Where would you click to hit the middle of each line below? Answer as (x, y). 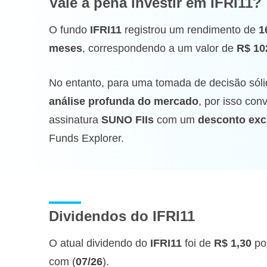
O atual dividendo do (100, 243)
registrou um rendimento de (190, 30)
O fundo (69, 30)
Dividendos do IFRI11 (122, 216)
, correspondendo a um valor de (159, 48)
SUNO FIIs (128, 120)
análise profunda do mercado (124, 101)
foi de (198, 243)
